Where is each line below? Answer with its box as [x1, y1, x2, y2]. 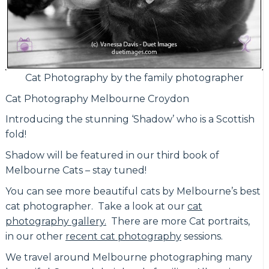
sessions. [181, 231, 223, 243]
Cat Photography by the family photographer [25, 71, 244, 83]
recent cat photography [65, 231, 181, 243]
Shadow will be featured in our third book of [5, 150, 219, 162]
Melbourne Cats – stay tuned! [5, 165, 147, 177]
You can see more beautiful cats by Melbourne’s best [5, 186, 261, 198]
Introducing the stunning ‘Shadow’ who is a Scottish [5, 113, 255, 125]
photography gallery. [5, 216, 106, 228]
